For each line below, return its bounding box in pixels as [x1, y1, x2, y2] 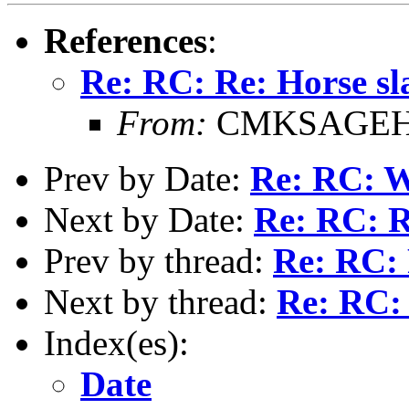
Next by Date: [44, 199, 254, 239]
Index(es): [44, 322, 189, 362]
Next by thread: [44, 281, 277, 321]
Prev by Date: [44, 158, 250, 198]
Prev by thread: [44, 240, 273, 280]
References [44, 20, 207, 60]
